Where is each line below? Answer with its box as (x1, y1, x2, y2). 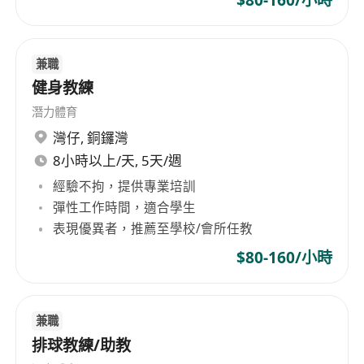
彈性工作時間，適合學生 (53, 198, 197, 217)
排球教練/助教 (32, 335, 132, 356)
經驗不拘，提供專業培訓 (53, 176, 197, 195)
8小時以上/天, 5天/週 (53, 151, 183, 171)
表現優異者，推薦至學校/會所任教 (53, 219, 253, 238)
